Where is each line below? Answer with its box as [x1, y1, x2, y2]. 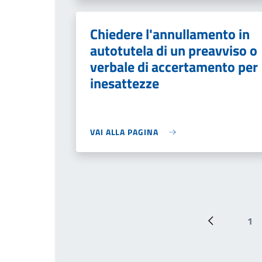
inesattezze [90, 73, 159, 94]
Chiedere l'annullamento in [90, 23, 250, 44]
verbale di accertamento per [90, 56, 258, 77]
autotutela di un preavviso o [90, 40, 257, 61]
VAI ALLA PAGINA [90, 126, 158, 138]
